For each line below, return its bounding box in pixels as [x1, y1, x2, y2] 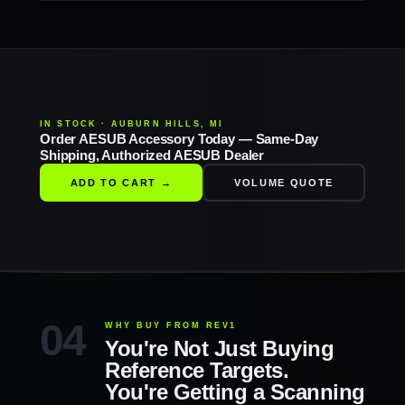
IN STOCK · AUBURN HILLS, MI [40, 119, 224, 128]
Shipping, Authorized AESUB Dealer [40, 147, 265, 163]
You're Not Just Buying [105, 336, 334, 361]
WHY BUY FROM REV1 [105, 321, 237, 330]
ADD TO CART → [70, 177, 173, 188]
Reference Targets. [105, 358, 289, 382]
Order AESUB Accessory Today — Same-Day [40, 131, 319, 146]
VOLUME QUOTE [234, 177, 334, 188]
